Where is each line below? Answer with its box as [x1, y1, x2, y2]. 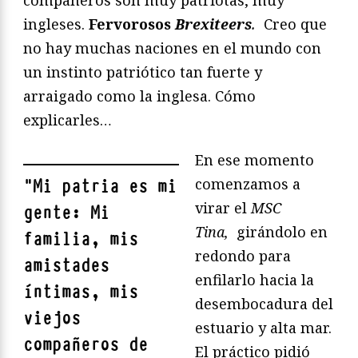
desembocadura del [195, 294, 333, 314]
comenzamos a [195, 174, 300, 194]
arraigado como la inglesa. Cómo [23, 86, 256, 106]
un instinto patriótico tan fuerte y [23, 62, 262, 82]
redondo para [195, 246, 291, 266]
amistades [23, 254, 109, 278]
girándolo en [233, 222, 328, 242]
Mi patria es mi [33, 175, 177, 199]
